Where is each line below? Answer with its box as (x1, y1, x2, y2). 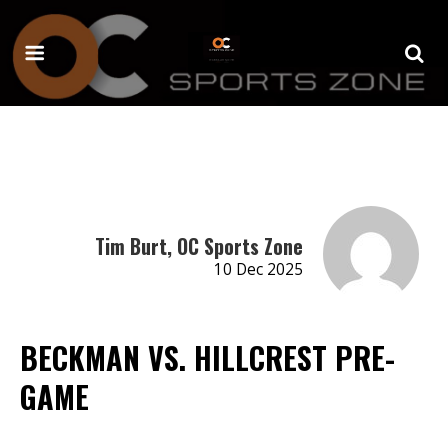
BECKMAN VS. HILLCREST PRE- (20, 334, 395, 380)
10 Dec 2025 (213, 258, 303, 280)
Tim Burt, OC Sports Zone (94, 230, 303, 261)
